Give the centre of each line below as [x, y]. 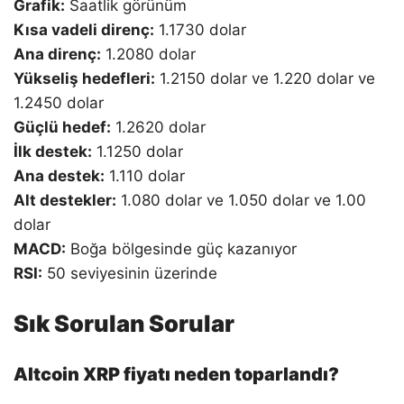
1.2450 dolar [59, 102]
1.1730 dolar [200, 29]
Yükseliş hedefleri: [84, 78]
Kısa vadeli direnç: [84, 29]
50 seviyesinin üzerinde [130, 273]
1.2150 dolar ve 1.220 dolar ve [265, 78]
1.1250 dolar [138, 151]
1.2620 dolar [158, 127]
